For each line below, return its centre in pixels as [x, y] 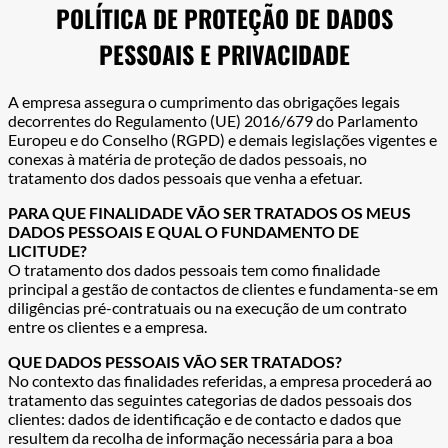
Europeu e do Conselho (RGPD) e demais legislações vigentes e [222, 140]
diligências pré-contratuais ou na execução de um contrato [207, 308]
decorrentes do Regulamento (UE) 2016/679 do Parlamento [213, 121]
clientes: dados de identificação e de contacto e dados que [204, 419]
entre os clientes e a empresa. [107, 327]
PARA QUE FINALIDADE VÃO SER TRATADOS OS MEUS [209, 213]
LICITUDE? [47, 251]
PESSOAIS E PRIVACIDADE [224, 54]
